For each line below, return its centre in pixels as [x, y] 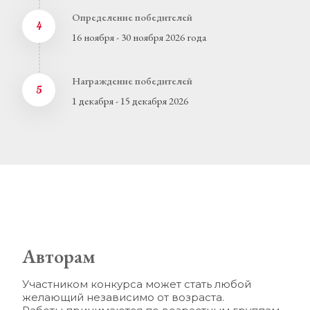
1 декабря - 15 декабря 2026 [130, 101]
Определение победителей [132, 17]
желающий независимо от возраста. [125, 297]
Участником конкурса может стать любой [137, 284]
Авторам [59, 256]
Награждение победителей [132, 81]
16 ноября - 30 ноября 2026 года [139, 37]
